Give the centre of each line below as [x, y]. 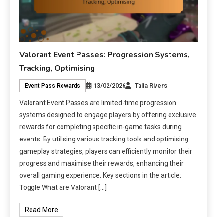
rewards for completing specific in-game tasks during [101, 127]
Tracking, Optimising [57, 68]
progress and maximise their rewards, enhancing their [102, 163]
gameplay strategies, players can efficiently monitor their [106, 151]
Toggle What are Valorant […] [63, 187]
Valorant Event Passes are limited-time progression [98, 103]
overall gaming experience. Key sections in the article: [101, 175]
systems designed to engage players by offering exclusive [108, 115]
